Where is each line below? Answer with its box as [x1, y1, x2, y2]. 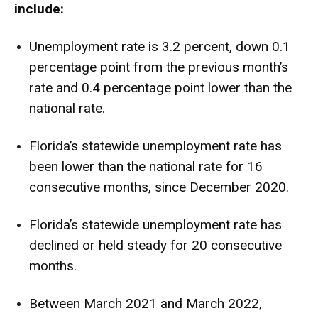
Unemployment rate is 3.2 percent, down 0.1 [29, 38, 290, 55]
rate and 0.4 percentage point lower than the [29, 79, 292, 97]
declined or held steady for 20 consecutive [29, 237, 282, 254]
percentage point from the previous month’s [29, 59, 288, 76]
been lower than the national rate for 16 [29, 158, 263, 175]
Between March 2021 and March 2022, [29, 295, 262, 312]
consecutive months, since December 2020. [29, 179, 289, 196]
